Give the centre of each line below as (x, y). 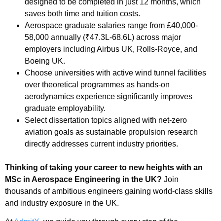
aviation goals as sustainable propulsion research (111, 132)
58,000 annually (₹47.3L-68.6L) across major (103, 37)
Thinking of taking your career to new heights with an (104, 167)
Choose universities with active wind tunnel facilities (115, 73)
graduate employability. (65, 108)
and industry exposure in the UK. (62, 203)
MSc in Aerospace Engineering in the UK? (84, 179)
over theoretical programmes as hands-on (97, 84)
